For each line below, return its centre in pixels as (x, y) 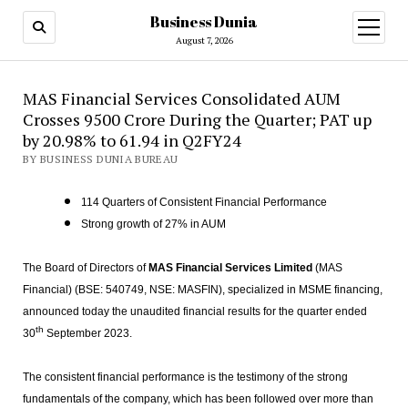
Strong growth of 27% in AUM (153, 224)
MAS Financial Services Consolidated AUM (181, 98)
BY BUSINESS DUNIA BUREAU (100, 159)
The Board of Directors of (85, 268)
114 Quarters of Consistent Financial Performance (204, 202)
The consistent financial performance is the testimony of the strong (185, 377)
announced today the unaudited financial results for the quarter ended (194, 311)
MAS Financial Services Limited (230, 268)
